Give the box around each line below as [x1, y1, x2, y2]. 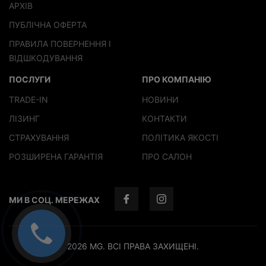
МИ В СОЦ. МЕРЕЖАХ [9, 195, 100, 205]
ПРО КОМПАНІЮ [142, 74, 211, 84]
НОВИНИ [142, 94, 179, 104]
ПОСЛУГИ [9, 74, 50, 84]
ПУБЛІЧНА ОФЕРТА [9, 19, 87, 30]
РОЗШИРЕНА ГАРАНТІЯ [9, 151, 103, 161]
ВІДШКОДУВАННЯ [9, 52, 83, 63]
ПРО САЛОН [142, 151, 192, 161]
